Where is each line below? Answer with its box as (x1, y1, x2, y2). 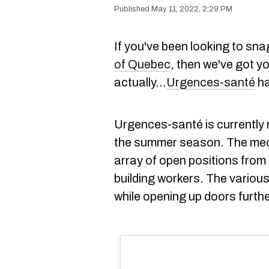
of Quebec (114, 58, 171, 71)
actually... (114, 76, 166, 89)
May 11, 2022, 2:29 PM (151, 5, 232, 13)
